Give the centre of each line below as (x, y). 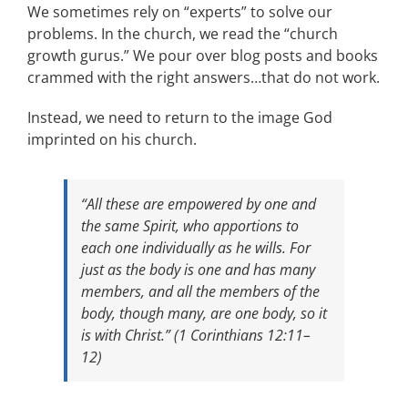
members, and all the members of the (200, 291)
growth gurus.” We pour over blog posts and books (203, 55)
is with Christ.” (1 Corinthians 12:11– (196, 335)
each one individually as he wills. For (196, 247)
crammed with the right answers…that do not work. (204, 77)
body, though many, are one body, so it (204, 313)
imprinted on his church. (112, 139)
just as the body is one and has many (198, 269)
